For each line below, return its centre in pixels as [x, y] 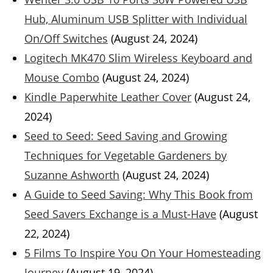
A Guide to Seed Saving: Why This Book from [139, 195]
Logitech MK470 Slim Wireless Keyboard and [138, 58]
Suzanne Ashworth [72, 175]
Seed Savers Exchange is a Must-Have [120, 214]
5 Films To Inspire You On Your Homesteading [143, 253]
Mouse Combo [62, 78]
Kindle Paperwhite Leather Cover [108, 97]
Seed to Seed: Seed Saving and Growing [126, 136]
